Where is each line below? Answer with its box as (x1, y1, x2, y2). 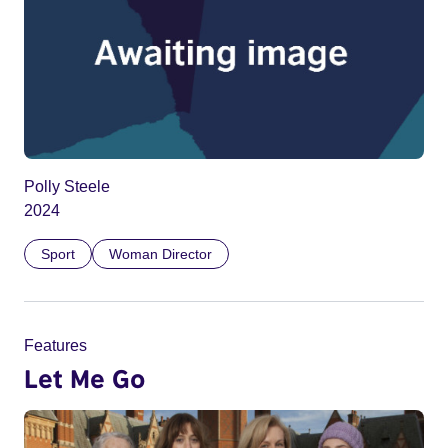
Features (24, 337, 87, 355)
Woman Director (109, 246, 212, 263)
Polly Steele (24, 178, 110, 196)
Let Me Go (24, 363, 145, 394)
